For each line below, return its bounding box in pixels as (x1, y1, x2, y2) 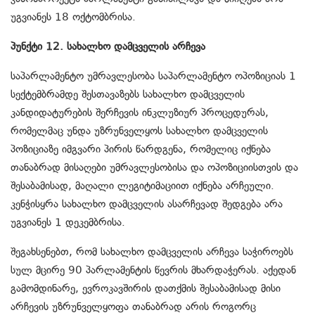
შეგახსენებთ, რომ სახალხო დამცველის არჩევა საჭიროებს (11, 245, 293, 259)
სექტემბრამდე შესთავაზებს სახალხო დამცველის (11, 88, 245, 101)
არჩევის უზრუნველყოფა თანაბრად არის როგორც (11, 300, 256, 314)
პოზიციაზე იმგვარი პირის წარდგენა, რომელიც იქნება (11, 143, 271, 156)
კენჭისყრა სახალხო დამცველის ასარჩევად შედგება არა (11, 198, 283, 211)
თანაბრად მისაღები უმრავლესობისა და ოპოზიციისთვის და (11, 161, 298, 174)
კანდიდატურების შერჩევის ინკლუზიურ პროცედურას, (11, 106, 269, 120)
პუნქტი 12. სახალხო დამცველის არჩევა (11, 40, 205, 53)
